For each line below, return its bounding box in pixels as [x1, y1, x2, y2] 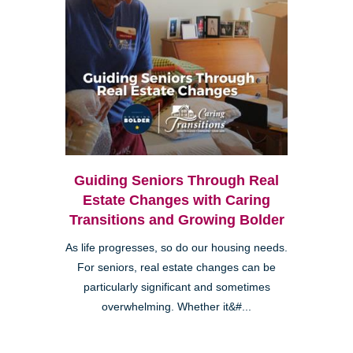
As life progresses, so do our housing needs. [65, 241, 288, 254]
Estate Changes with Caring [83, 191, 270, 208]
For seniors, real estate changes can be [77, 261, 276, 273]
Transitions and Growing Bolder [69, 211, 284, 228]
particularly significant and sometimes [83, 281, 270, 293]
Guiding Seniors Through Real [74, 172, 279, 188]
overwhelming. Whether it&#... [102, 300, 251, 313]
